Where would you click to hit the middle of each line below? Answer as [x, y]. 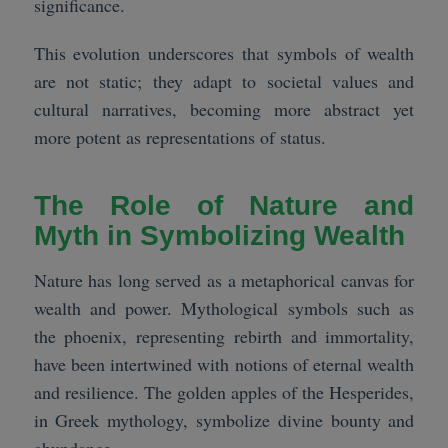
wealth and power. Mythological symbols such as [224, 307]
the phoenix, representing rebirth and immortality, [224, 335]
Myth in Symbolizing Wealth [219, 235]
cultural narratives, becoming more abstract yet [224, 108]
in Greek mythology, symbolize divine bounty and [224, 419]
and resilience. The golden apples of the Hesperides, [224, 391]
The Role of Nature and [224, 205]
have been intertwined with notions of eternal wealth [224, 363]
